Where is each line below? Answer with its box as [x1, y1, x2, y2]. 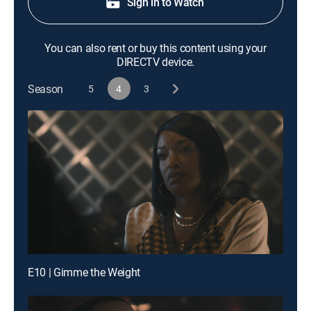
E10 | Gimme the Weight [28, 264, 140, 280]
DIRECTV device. [116, 54, 195, 69]
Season [28, 81, 64, 96]
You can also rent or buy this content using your [44, 40, 267, 56]
